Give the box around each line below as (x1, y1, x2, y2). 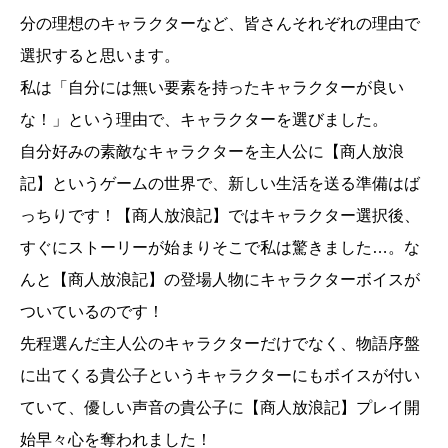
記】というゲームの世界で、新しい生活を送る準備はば (20, 175, 420, 193)
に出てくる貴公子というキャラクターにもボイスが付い (20, 367, 420, 385)
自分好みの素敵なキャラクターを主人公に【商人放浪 (20, 143, 404, 161)
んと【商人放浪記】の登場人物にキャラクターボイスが (20, 271, 420, 289)
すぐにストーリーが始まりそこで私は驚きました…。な (20, 239, 420, 257)
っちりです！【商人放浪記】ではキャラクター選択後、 (20, 207, 420, 225)
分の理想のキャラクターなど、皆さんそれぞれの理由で (20, 15, 420, 33)
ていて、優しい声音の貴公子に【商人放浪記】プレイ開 (20, 399, 420, 417)
